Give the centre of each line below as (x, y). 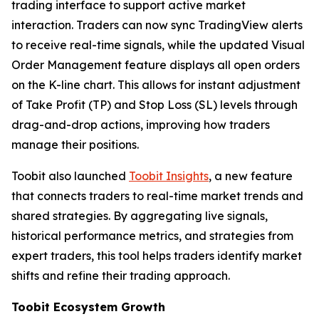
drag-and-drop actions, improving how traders (141, 125)
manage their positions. (75, 145)
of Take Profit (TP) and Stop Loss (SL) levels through (155, 105)
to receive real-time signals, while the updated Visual (158, 45)
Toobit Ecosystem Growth (88, 307)
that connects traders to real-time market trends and (157, 196)
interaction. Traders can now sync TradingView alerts (157, 25)
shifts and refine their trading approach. (121, 276)
